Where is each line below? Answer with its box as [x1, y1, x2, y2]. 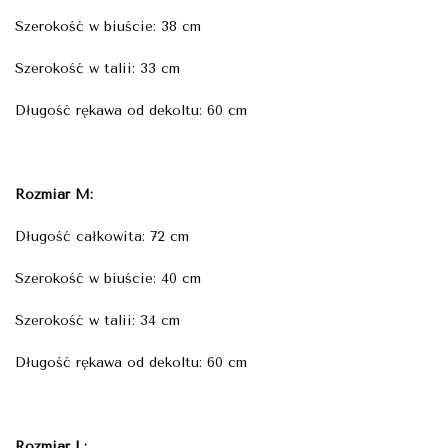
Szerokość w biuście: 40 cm [15, 269, 201, 287]
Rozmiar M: [15, 185, 93, 203]
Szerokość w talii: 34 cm [15, 311, 180, 329]
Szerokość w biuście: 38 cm [15, 17, 201, 35]
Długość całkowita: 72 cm [15, 227, 189, 245]
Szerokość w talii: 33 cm [15, 59, 180, 77]
